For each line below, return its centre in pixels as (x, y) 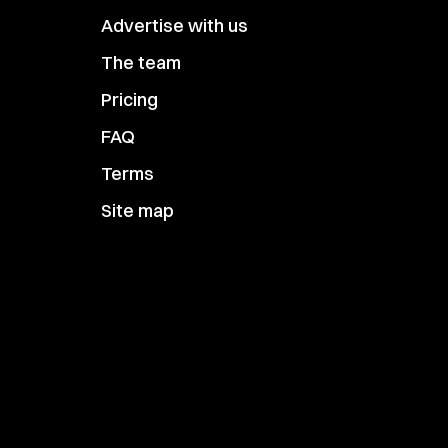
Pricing (129, 99)
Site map (137, 210)
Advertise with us (174, 25)
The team (141, 62)
